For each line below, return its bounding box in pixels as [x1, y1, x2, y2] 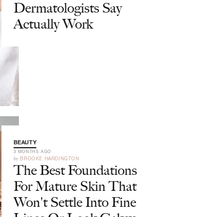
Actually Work [13, 15, 93, 32]
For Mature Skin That [13, 178, 137, 194]
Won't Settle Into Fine [13, 194, 136, 210]
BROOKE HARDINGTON [20, 155, 79, 161]
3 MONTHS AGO [13, 149, 51, 154]
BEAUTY [13, 139, 37, 145]
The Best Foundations [13, 162, 137, 178]
